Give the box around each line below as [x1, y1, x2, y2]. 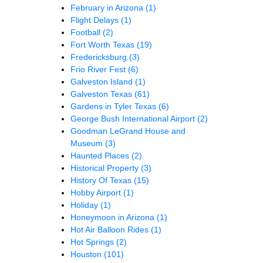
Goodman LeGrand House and [70, 126, 186, 136]
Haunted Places [70, 151, 131, 161]
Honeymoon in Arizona [70, 213, 157, 222]
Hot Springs [70, 237, 116, 247]
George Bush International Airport [70, 114, 197, 124]
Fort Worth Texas [70, 40, 137, 50]
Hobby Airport [70, 188, 123, 198]
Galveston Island [70, 77, 135, 87]
